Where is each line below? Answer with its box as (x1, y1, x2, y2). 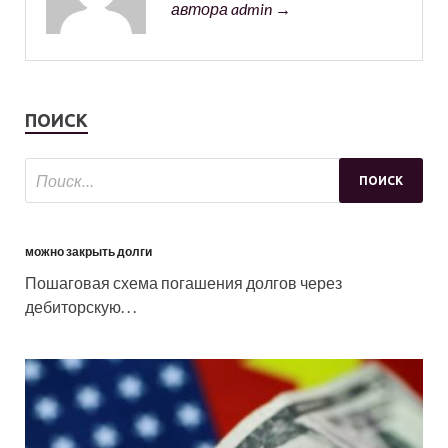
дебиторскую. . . (25, 297, 136, 317)
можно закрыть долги (25, 244, 152, 260)
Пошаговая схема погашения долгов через (25, 273, 342, 293)
